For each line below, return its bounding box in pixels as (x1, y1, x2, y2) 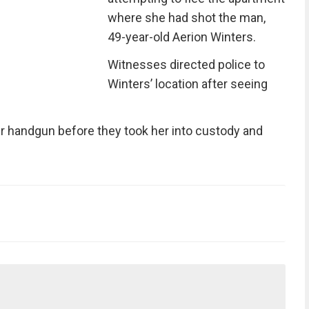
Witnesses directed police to (107, 57, 265, 72)
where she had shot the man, (107, 10, 266, 25)
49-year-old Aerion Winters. (107, 29, 256, 44)
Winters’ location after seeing (107, 76, 268, 91)
